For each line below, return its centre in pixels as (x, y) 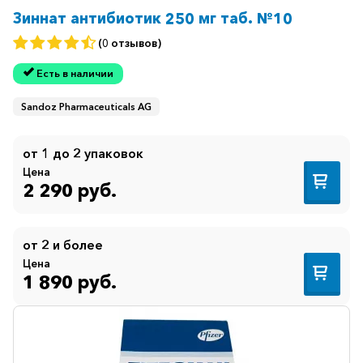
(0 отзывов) (130, 43)
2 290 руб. (70, 191)
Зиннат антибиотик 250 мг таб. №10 (153, 19)
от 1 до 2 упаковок (83, 153)
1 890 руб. (70, 282)
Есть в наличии (75, 74)
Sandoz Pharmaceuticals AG (86, 106)
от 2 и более (63, 244)
